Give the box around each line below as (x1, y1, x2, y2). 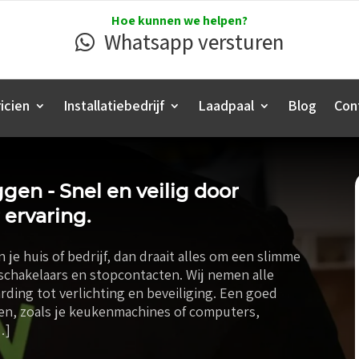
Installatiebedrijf (63, 96, 164, 115)
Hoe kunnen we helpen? (111, 12, 248, 29)
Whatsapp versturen (103, 27, 284, 57)
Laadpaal (198, 96, 254, 115)
